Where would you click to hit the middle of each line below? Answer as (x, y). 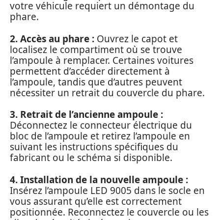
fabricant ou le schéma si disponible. (91, 158)
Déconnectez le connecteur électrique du (101, 125)
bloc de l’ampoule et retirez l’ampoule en (100, 136)
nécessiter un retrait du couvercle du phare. (107, 93)
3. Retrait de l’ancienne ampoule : (86, 115)
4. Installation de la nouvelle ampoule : (99, 179)
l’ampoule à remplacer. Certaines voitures (102, 60)
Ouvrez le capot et (136, 39)
